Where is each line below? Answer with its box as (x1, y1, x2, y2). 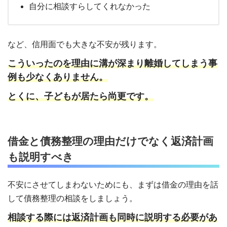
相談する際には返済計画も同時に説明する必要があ (8, 212, 217, 223)
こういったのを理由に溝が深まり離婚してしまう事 (8, 58, 217, 68)
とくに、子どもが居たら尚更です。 (8, 91, 154, 102)
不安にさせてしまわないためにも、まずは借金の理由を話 (8, 180, 218, 190)
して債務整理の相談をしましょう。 (8, 194, 137, 203)
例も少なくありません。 (8, 72, 108, 82)
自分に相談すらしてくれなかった (29, 2, 150, 11)
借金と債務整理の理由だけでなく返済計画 (8, 135, 213, 147)
